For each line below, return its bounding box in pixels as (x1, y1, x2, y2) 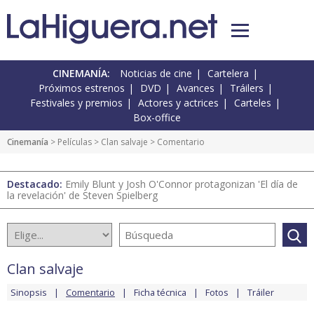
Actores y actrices (138, 96, 219, 110)
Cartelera (207, 67, 249, 81)
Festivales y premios (30, 96, 123, 110)
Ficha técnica (134, 286, 186, 299)
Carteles (234, 96, 271, 110)
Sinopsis (11, 286, 47, 299)
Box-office (133, 111, 181, 125)
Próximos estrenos (38, 81, 125, 95)
